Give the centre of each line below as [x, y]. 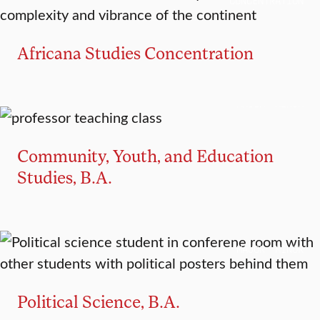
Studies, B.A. [65, 177]
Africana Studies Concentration [135, 53]
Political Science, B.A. [99, 301]
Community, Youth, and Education [145, 156]
